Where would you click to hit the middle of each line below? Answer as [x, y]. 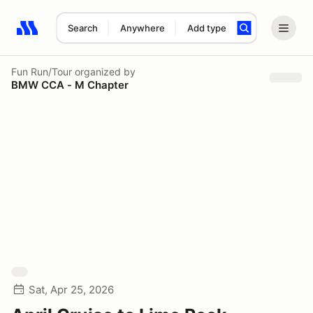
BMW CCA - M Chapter [70, 85]
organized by [104, 71]
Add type [206, 28]
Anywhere [142, 28]
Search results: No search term [97, 36]
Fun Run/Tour [42, 71]
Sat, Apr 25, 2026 [71, 290]
